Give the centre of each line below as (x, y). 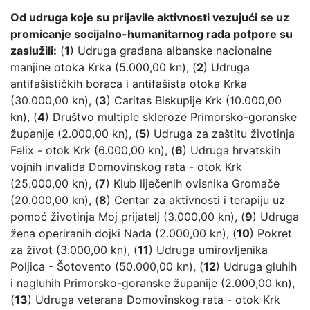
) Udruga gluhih (256, 267)
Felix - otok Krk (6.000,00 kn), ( (93, 151)
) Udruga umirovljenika (208, 250)
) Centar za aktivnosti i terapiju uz (196, 200)
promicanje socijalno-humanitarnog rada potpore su (152, 34)
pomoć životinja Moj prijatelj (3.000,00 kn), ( (128, 217)
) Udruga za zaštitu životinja (220, 134)
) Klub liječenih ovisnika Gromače (193, 184)
